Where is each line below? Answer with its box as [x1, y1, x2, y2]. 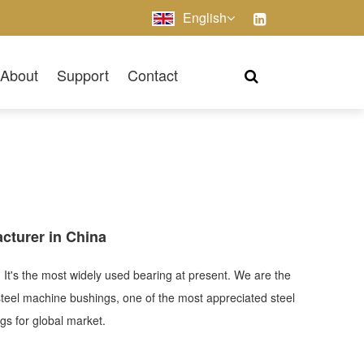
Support [56, 63, 109, 85]
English [182, 7, 227, 27]
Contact [128, 63, 178, 85]
